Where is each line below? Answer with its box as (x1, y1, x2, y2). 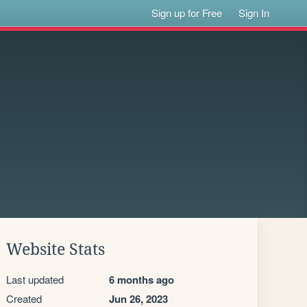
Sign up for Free (151, 5, 223, 20)
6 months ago (109, 272, 174, 287)
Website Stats (6, 241, 105, 258)
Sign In (238, 5, 270, 20)
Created (6, 291, 42, 306)
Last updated (6, 272, 64, 286)
